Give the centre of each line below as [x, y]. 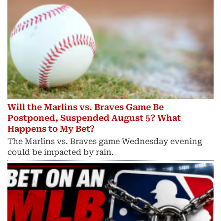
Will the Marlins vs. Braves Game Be [86, 107]
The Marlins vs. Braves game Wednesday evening [105, 142]
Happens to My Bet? [51, 129]
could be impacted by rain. [61, 152]
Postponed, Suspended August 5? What [94, 118]
